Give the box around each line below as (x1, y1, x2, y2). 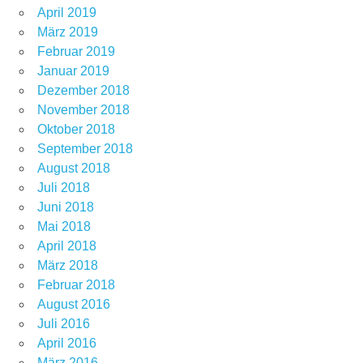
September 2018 (37, 141, 133, 156)
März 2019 (37, 24, 98, 39)
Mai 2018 (37, 219, 91, 233)
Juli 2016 (37, 316, 90, 331)
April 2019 (37, 5, 96, 19)
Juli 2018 (37, 180, 90, 194)
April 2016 (37, 335, 96, 350)
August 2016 (37, 297, 110, 311)
